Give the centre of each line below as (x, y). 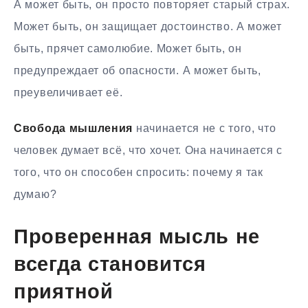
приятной (64, 293)
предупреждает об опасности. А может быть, (137, 70)
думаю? (35, 195)
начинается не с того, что (205, 129)
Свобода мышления (74, 129)
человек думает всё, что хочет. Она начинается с (148, 151)
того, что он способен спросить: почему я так (139, 173)
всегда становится (110, 265)
